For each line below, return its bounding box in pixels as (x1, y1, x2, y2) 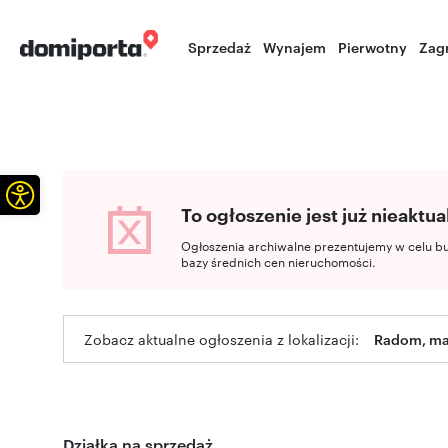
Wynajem (263, 37, 327, 56)
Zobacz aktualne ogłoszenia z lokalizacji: (84, 329, 359, 349)
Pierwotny (338, 37, 408, 56)
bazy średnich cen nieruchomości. (181, 252, 376, 270)
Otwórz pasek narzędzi (18, 171, 148, 215)
